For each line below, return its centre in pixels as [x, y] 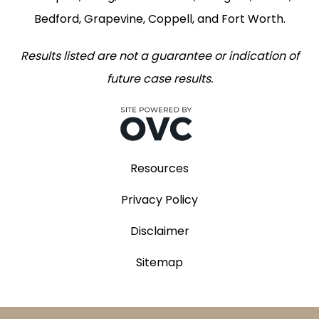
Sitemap [159, 263]
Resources [159, 169]
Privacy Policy [159, 200]
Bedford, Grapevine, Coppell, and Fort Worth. [159, 19]
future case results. [159, 79]
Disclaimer [159, 231]
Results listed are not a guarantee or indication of [159, 56]
